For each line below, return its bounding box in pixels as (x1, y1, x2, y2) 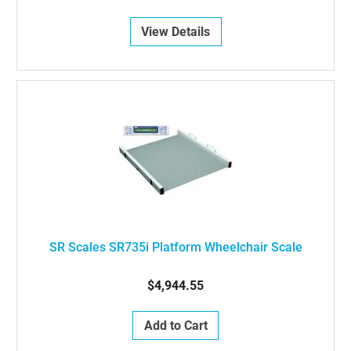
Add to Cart (143, 318, 208, 333)
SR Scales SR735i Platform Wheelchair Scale (49, 240, 302, 255)
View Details (141, 24, 210, 39)
